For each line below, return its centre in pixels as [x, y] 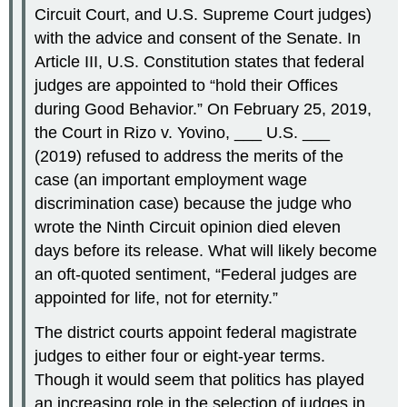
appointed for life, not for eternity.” [157, 298]
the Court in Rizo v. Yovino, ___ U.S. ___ [183, 132]
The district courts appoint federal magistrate [196, 333]
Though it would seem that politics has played [200, 380]
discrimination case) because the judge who [194, 203]
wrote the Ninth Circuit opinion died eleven [188, 227]
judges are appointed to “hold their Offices [187, 85]
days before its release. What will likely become [206, 250]
